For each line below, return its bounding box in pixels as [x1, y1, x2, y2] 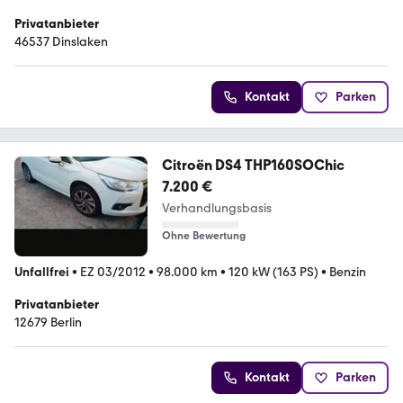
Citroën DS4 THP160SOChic [161, 156, 345, 174]
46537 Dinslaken [14, 33, 108, 49]
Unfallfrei [14, 264, 69, 280]
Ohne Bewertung [161, 228, 246, 242]
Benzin [329, 264, 366, 280]
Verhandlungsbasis [161, 200, 272, 216]
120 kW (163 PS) [228, 264, 318, 280]
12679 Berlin [14, 314, 82, 330]
